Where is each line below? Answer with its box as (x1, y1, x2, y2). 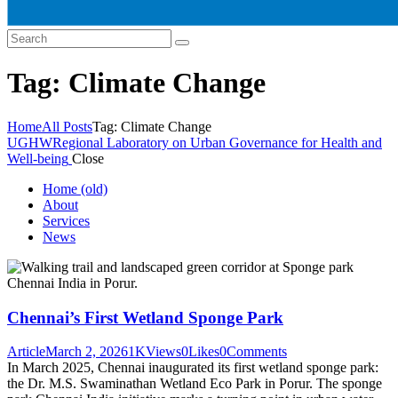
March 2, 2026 (45, 344, 128, 360)
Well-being (7, 150, 68, 166)
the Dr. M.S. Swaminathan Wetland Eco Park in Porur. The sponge (7, 376, 382, 392)
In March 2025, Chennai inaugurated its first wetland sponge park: (7, 360, 378, 376)
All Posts (42, 118, 92, 134)
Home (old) (43, 180, 107, 196)
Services (43, 212, 90, 228)
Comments (227, 344, 287, 360)
